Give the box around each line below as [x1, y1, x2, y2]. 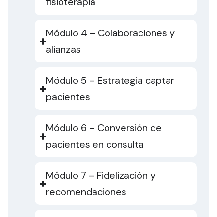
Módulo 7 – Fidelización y [46, 169, 156, 182]
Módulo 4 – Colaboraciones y [46, 27, 175, 40]
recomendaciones [46, 186, 127, 199]
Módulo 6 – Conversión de [46, 122, 162, 135]
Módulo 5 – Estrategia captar [46, 74, 175, 87]
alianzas [46, 43, 81, 56]
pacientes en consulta [46, 138, 144, 151]
